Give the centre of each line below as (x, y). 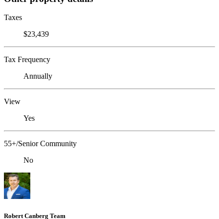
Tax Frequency (27, 60)
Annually (38, 76)
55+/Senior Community (40, 144)
